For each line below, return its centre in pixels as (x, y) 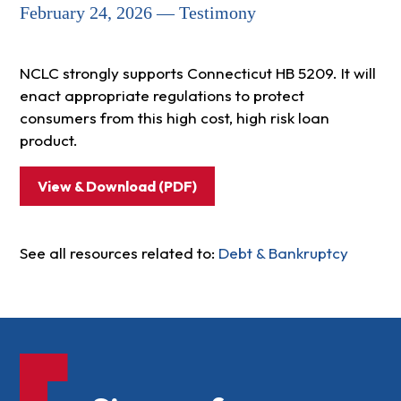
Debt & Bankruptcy (283, 253)
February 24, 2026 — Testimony (137, 13)
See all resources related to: (119, 253)
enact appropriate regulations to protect (162, 96)
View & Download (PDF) (117, 187)
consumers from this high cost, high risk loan (174, 118)
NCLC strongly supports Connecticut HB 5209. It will (197, 73)
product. (48, 141)
